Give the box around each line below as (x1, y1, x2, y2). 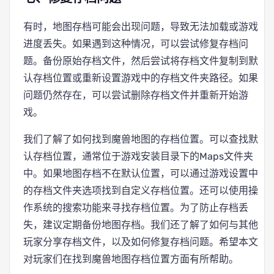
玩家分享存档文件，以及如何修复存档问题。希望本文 (23, 236, 258, 248)
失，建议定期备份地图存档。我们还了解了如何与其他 (23, 219, 258, 231)
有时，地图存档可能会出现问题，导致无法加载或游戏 (23, 21, 258, 32)
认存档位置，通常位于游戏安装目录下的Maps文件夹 (23, 150, 253, 162)
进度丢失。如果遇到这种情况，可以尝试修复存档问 (23, 38, 248, 50)
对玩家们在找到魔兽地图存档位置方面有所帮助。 (23, 253, 239, 265)
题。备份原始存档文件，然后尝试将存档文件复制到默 (23, 55, 258, 67)
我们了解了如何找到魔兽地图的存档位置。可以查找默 (23, 133, 258, 145)
